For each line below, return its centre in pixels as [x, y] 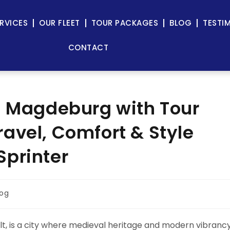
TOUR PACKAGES [125, 23]
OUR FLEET [60, 23]
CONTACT [88, 47]
